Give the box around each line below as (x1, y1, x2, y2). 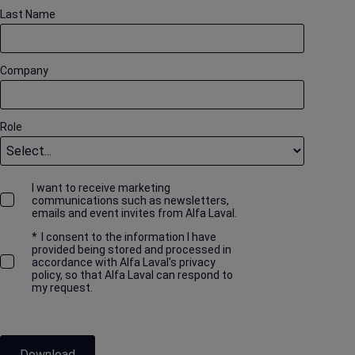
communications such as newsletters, (31, 194, 229, 208)
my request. (31, 281, 93, 295)
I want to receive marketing (31, 181, 170, 195)
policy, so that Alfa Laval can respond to (31, 269, 233, 282)
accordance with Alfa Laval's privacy (31, 256, 216, 269)
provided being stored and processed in (31, 243, 231, 257)
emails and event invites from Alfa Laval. (31, 207, 237, 220)
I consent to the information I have (40, 231, 216, 244)
